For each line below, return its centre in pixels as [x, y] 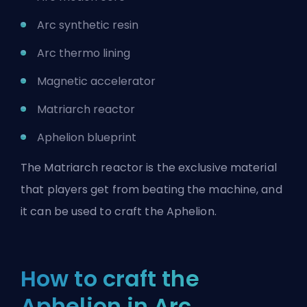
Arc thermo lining [84, 53]
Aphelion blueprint [87, 137]
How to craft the [110, 278]
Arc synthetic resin [88, 25]
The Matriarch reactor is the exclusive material [149, 167]
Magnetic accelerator [96, 81]
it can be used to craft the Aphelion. [119, 211]
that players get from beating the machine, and [151, 189]
